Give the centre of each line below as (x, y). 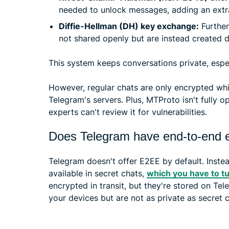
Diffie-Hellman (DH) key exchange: (129, 26)
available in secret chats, (98, 173)
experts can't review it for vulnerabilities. (128, 112)
